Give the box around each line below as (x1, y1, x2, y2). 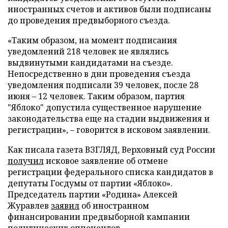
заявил (51, 200, 79, 211)
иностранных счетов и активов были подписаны (8, 4, 211, 15)
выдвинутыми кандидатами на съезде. (8, 57, 173, 68)
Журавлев (8, 200, 51, 211)
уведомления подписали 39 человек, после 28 (8, 79, 198, 91)
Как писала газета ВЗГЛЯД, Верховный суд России (8, 144, 215, 155)
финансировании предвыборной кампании (8, 211, 190, 222)
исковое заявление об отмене (44, 155, 168, 166)
